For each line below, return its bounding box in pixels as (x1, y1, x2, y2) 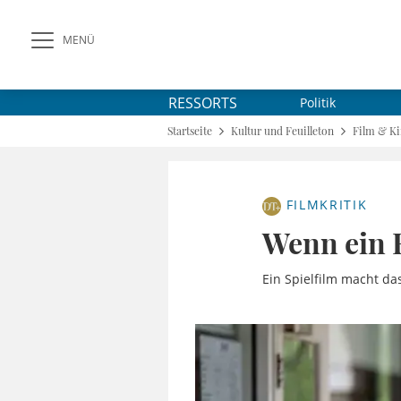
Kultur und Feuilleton (231, 124, 334, 138)
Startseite (167, 124, 212, 138)
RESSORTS (168, 92, 237, 113)
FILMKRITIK (281, 196, 368, 214)
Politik (300, 94, 336, 111)
